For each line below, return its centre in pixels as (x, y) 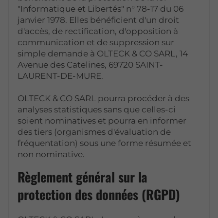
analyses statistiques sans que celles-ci (97, 109)
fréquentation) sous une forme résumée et (105, 143)
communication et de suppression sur (96, 42)
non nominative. (51, 154)
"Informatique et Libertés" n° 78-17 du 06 (101, 9)
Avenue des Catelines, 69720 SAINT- (91, 64)
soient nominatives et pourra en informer (102, 120)
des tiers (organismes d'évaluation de (94, 132)
